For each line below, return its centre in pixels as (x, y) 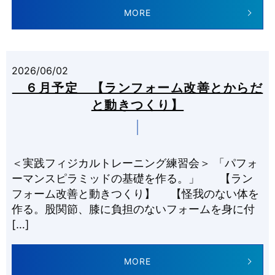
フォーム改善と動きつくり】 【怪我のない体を (135, 193)
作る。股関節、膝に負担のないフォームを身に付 (133, 209)
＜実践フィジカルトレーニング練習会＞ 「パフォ (135, 163)
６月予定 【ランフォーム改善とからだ (137, 87)
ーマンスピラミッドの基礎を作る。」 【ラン (132, 178)
